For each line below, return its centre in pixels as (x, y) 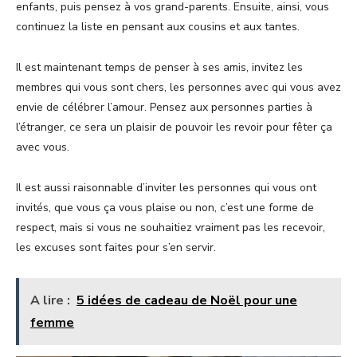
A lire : (50, 301)
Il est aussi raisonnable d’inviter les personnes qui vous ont (166, 188)
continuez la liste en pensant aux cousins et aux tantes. (159, 27)
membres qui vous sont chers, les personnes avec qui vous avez (178, 88)
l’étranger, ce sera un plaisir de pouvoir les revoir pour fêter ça (174, 127)
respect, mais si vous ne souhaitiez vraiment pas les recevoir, (171, 228)
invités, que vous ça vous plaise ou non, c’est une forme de (165, 208)
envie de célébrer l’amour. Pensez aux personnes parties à (164, 108)
